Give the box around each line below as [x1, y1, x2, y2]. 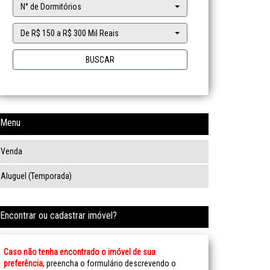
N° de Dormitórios [20, 2, 81, 11]
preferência [4, 259, 43, 268]
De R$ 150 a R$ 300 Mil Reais [20, 28, 119, 38]
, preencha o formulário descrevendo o [43, 259, 176, 268]
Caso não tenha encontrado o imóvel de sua [4, 247, 155, 257]
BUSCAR [86, 55, 115, 64]
